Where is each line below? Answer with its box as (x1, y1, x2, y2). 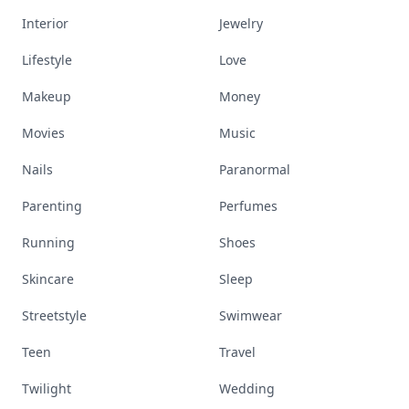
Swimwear (219, 307, 282, 324)
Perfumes (219, 197, 278, 215)
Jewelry (219, 15, 263, 32)
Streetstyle (22, 307, 87, 324)
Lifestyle (22, 51, 72, 68)
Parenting (22, 197, 82, 215)
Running (22, 234, 75, 251)
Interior (22, 15, 68, 32)
